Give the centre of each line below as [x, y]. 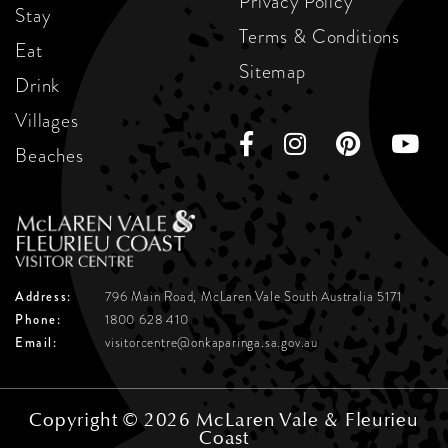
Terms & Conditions [320, 37]
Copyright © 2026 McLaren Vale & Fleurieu [224, 419]
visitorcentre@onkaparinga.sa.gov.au [211, 342]
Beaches [49, 156]
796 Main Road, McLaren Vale [195, 296]
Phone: [38, 319]
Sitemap [272, 72]
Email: [36, 342]
